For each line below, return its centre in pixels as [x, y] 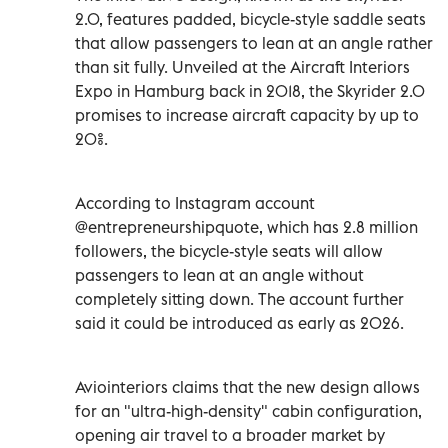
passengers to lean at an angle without [219, 274]
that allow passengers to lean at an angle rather [254, 42]
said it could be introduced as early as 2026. [239, 322]
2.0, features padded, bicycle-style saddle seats [250, 18]
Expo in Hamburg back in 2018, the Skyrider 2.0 [250, 90]
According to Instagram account [195, 202]
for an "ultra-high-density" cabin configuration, [248, 410]
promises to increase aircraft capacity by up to [247, 114]
